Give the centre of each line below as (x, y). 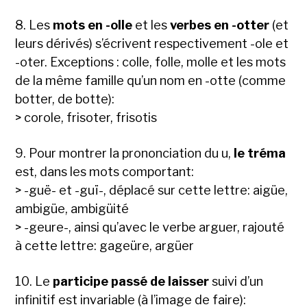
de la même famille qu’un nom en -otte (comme (151, 81)
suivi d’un (236, 282)
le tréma (260, 153)
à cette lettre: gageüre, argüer (105, 246)
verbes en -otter (220, 25)
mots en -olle (93, 25)
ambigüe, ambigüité (72, 209)
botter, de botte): (65, 99)
